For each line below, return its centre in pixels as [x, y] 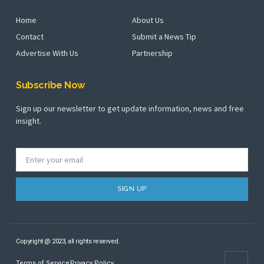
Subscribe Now [50, 85]
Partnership [152, 53]
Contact [30, 37]
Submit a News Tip [164, 37]
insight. [29, 121]
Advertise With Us [47, 53]
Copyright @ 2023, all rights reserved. [68, 241]
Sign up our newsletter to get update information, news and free [130, 109]
